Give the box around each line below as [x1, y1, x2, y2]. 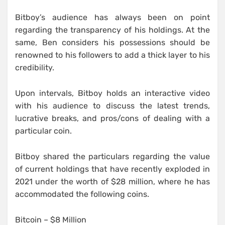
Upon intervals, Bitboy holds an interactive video [15, 88, 210, 98]
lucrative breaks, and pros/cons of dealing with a [15, 114, 210, 124]
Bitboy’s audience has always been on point [15, 13, 210, 23]
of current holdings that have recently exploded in [15, 164, 210, 174]
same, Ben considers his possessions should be [15, 38, 210, 48]
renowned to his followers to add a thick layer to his [15, 50, 210, 60]
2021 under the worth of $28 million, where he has [15, 177, 210, 187]
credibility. [15, 63, 54, 73]
